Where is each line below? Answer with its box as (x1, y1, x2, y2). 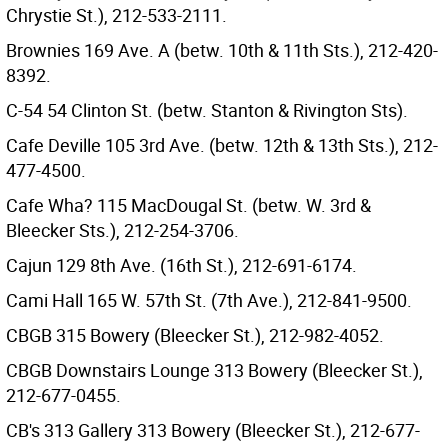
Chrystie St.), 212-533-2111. (6, 3, 227, 27)
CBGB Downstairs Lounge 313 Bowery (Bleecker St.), (6, 358, 423, 382)
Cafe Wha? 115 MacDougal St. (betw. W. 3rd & (6, 193, 371, 217)
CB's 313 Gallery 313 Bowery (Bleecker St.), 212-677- (6, 418, 420, 442)
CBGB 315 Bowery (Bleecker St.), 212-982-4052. (6, 323, 384, 347)
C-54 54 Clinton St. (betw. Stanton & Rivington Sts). (6, 98, 408, 122)
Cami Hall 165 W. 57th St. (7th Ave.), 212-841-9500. (6, 288, 412, 312)
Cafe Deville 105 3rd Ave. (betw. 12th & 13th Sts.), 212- (6, 133, 438, 157)
